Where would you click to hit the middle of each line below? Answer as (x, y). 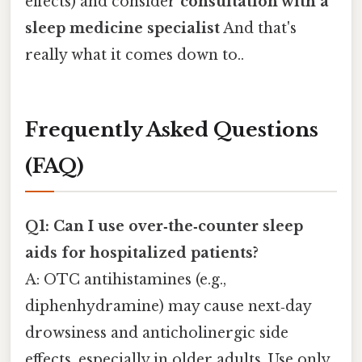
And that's (258, 28)
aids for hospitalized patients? (142, 253)
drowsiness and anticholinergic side (157, 333)
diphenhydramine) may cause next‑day (168, 306)
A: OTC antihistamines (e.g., (126, 279)
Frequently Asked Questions (172, 129)
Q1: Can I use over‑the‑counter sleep (164, 226)
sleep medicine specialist (122, 28)
